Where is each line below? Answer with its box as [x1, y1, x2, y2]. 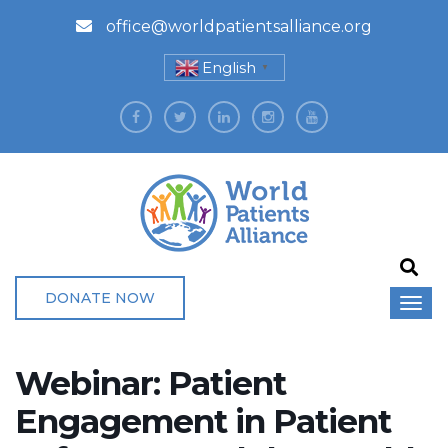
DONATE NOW [45, 288, 155, 307]
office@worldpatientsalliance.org [102, 17, 372, 36]
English [201, 58, 256, 78]
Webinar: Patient [15, 362, 286, 403]
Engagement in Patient [15, 400, 391, 441]
